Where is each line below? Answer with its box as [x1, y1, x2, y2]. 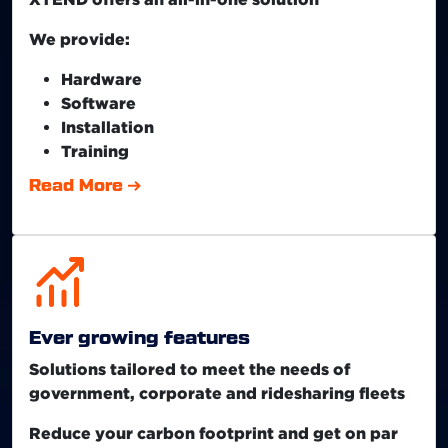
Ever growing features [29, 328, 250, 347]
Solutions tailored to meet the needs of [29, 359, 350, 378]
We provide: [29, 29, 130, 48]
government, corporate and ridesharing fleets [29, 383, 405, 402]
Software [61, 93, 136, 112]
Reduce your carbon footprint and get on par [29, 423, 398, 442]
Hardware [61, 69, 142, 88]
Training [61, 141, 129, 160]
